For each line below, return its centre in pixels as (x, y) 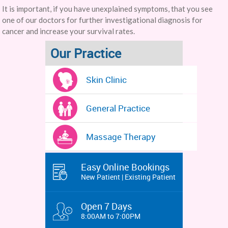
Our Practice (85, 53)
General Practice (118, 108)
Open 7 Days (106, 206)
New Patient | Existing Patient (128, 177)
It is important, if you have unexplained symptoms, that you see (108, 9)
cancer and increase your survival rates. (69, 31)
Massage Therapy (121, 137)
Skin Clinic (106, 80)
